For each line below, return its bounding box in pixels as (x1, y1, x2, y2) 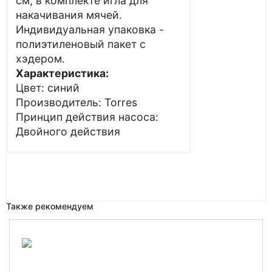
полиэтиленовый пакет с (16, 38, 146, 50)
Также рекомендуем (6, 201, 93, 211)
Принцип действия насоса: (16, 110, 158, 123)
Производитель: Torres (16, 96, 137, 109)
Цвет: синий (16, 81, 80, 94)
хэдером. (16, 52, 65, 65)
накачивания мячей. (16, 8, 122, 21)
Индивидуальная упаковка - (16, 23, 164, 36)
